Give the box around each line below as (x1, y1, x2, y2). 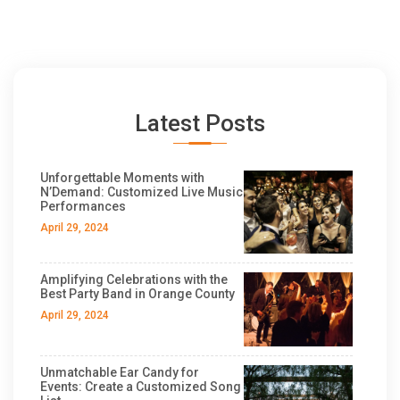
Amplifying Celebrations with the (40, 272, 228, 287)
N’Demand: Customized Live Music (40, 185, 243, 199)
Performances (40, 199, 126, 213)
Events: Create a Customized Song (40, 379, 241, 395)
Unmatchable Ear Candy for (40, 365, 199, 380)
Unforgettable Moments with (40, 171, 204, 185)
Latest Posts (135, 110, 265, 137)
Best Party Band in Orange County (40, 287, 235, 302)
